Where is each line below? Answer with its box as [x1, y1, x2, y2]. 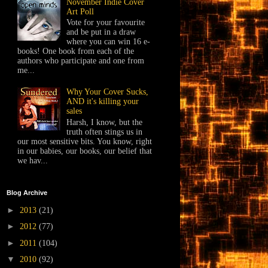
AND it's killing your [66, 96, 139, 106]
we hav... [17, 156, 48, 165]
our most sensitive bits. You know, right [17, 136, 152, 146]
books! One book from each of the [17, 47, 134, 56]
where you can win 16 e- [66, 37, 151, 47]
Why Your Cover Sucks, [66, 87, 149, 96]
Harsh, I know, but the [66, 117, 143, 127]
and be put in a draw [66, 28, 136, 37]
